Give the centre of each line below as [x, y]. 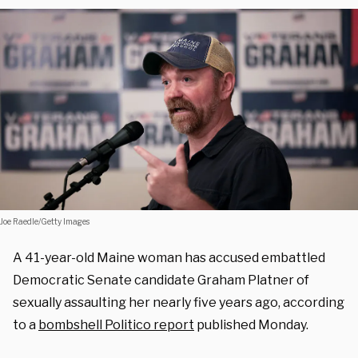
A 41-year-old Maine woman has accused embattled [169, 257]
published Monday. [251, 324]
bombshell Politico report [116, 324]
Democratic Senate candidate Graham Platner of [161, 280]
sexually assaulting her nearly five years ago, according [179, 302]
